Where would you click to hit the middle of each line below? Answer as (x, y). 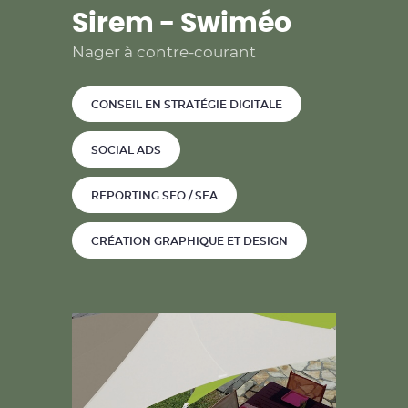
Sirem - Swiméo (182, 24)
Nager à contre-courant (164, 52)
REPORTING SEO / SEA (154, 195)
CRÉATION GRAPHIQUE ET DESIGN (189, 241)
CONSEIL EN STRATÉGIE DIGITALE (187, 104)
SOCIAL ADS (126, 150)
